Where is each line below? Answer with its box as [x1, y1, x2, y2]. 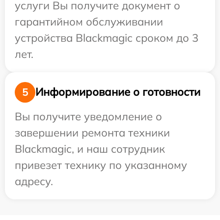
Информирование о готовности [35, 85, 200, 99]
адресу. [15, 174, 53, 188]
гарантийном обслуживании [15, 14, 163, 28]
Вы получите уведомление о [15, 109, 162, 123]
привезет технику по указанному [15, 158, 187, 172]
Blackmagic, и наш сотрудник [15, 141, 165, 156]
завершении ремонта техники [15, 125, 170, 139]
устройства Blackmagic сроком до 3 [15, 30, 198, 45]
